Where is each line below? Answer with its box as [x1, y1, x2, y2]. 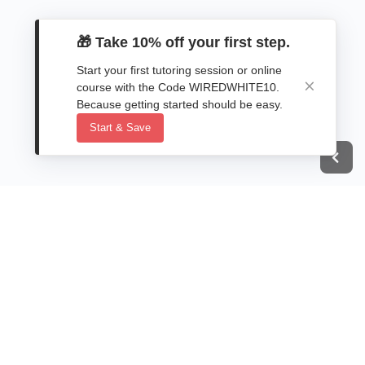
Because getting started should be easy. [77, 98, 283, 111]
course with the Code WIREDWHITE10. [77, 81, 279, 94]
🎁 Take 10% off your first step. [77, 34, 290, 51]
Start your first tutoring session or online [77, 64, 282, 77]
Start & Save [90, 121, 151, 134]
